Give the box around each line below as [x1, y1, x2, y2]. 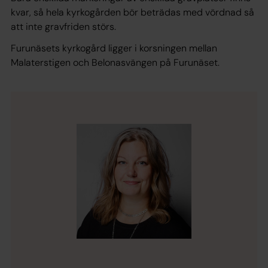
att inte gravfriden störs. [11, 20, 116, 33]
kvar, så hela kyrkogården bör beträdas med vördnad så [11, 6, 254, 19]
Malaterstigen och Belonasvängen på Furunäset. [11, 56, 220, 69]
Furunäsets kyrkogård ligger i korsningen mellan [11, 42, 217, 55]
